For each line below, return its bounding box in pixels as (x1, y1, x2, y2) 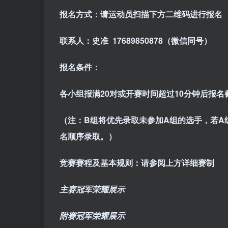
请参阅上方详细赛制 (141, 157, 214, 169)
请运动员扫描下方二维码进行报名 (100, 8, 222, 20)
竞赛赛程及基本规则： (60, 157, 141, 169)
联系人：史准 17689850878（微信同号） (60, 35, 212, 47)
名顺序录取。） (60, 130, 117, 142)
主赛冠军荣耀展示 (60, 183, 125, 195)
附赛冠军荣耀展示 (60, 210, 125, 222)
